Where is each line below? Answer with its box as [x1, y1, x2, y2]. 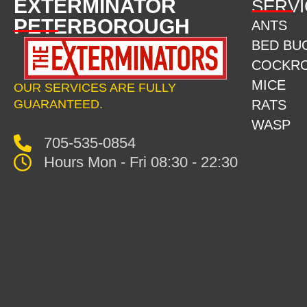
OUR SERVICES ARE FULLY [14, 81, 176, 95]
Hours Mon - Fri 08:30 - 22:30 [43, 153, 238, 171]
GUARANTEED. [14, 97, 106, 112]
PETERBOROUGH [14, 15, 190, 38]
